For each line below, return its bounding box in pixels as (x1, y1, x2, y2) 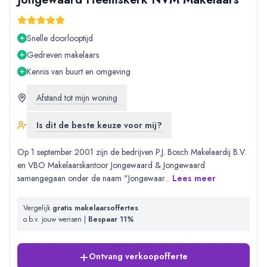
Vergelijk (23, 203, 52, 214)
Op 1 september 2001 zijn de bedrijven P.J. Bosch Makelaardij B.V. (17, 146, 246, 159)
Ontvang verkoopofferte (89, 250, 188, 263)
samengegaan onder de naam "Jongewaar (17, 172, 164, 185)
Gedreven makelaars (27, 49, 99, 61)
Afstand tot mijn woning (36, 92, 117, 104)
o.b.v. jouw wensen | (23, 214, 88, 225)
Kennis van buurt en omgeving (27, 66, 131, 78)
